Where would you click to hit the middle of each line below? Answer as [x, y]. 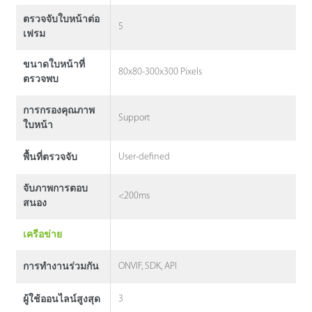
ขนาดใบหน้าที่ [54, 65]
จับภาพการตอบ [55, 189]
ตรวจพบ [40, 80]
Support [134, 118]
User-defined [145, 157]
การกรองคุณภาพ [58, 111]
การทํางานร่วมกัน [61, 267]
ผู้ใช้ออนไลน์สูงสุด [61, 299]
